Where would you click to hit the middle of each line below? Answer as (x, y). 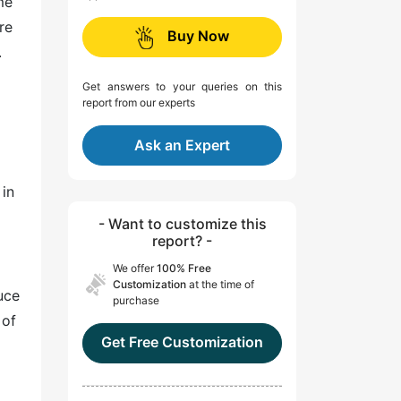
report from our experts (139, 103)
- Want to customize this (182, 224)
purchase (136, 301)
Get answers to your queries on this (182, 87)
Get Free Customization (182, 342)
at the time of (220, 285)
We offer (135, 269)
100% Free (184, 269)
